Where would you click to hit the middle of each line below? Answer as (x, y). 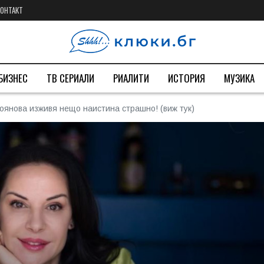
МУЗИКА (239, 78)
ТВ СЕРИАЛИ (70, 78)
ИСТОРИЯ (187, 78)
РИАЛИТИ (131, 78)
